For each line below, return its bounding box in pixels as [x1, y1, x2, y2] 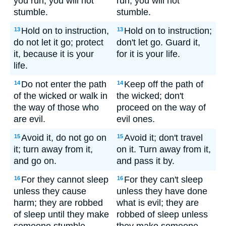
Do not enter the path [21, 79, 106, 89]
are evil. [14, 114, 45, 124]
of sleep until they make [14, 209, 109, 219]
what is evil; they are [117, 198, 199, 208]
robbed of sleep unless [117, 209, 208, 219]
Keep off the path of [124, 79, 203, 89]
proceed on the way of [117, 102, 206, 112]
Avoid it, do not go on [21, 133, 106, 143]
